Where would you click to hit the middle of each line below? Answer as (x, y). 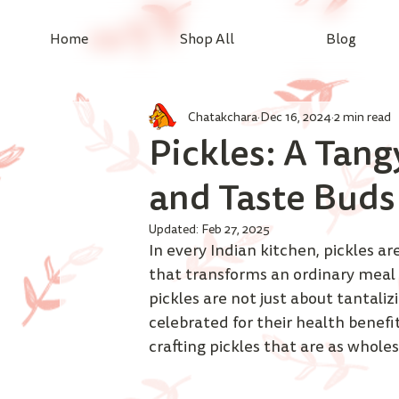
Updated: (175, 230)
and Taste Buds (273, 198)
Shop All (207, 40)
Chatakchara (223, 117)
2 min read (363, 117)
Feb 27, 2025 (236, 230)
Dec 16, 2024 (296, 117)
